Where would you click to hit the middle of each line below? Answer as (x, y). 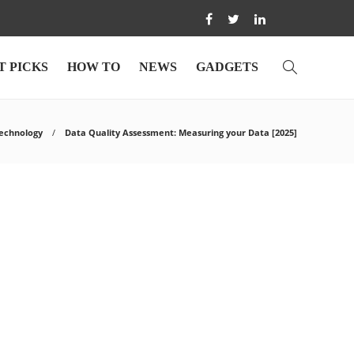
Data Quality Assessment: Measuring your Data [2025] (181, 132)
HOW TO (94, 67)
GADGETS (227, 67)
